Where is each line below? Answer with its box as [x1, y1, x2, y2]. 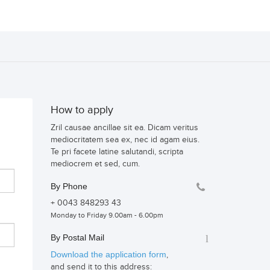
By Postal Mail [50, 233, 104, 242]
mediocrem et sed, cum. [50, 159, 140, 169]
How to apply [50, 104, 113, 116]
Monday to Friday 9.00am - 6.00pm [50, 211, 163, 219]
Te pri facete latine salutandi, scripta [50, 147, 183, 157]
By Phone [50, 181, 87, 191]
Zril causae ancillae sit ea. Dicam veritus [50, 123, 198, 133]
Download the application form [50, 250, 166, 259]
